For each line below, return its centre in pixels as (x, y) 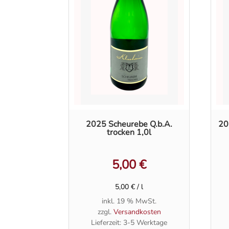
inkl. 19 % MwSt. (129, 201)
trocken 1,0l (129, 132)
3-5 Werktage (145, 222)
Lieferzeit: (107, 222)
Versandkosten (137, 212)
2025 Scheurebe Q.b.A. (129, 124)
